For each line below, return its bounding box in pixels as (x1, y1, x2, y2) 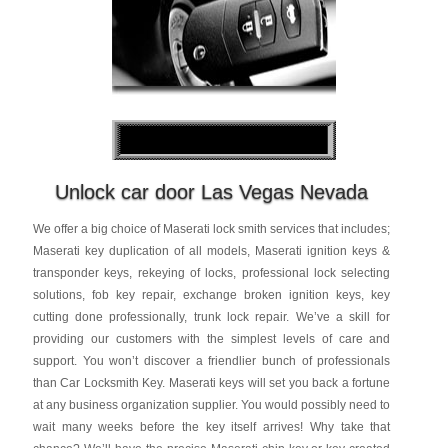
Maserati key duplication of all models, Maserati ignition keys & (32, 244, 391, 258)
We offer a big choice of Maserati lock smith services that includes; (32, 222, 391, 236)
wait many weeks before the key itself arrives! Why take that (32, 420, 391, 434)
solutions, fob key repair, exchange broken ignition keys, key (32, 288, 391, 302)
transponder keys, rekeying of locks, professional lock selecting (32, 266, 391, 280)
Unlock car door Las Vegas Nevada (55, 181, 369, 203)
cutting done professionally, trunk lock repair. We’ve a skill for (32, 310, 391, 324)
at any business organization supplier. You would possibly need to (32, 398, 391, 412)
